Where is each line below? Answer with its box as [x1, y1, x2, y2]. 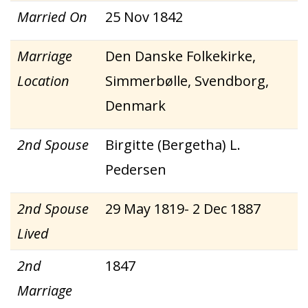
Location [17, 71, 69, 90]
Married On [17, 8, 87, 26]
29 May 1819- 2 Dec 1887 [105, 199, 261, 218]
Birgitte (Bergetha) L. [105, 135, 241, 154]
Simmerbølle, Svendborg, [105, 71, 269, 90]
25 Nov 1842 [105, 8, 183, 26]
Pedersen [105, 160, 166, 179]
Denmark [105, 96, 166, 115]
